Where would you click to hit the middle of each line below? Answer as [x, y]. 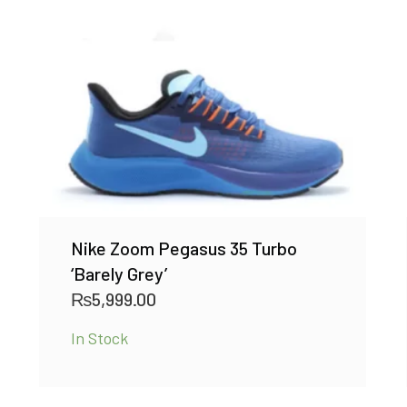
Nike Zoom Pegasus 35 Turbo [184, 248]
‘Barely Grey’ [119, 273]
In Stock [100, 338]
